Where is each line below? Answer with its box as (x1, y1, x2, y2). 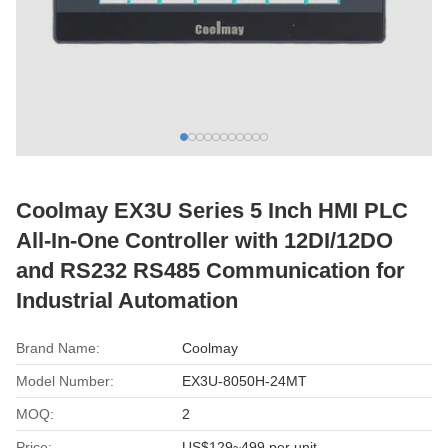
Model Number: (16, 373, 114, 389)
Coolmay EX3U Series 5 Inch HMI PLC (16, 198, 408, 223)
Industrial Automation (16, 288, 238, 313)
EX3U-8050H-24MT (182, 373, 308, 389)
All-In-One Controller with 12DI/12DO (16, 228, 393, 253)
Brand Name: (16, 340, 100, 356)
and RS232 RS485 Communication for (16, 258, 405, 283)
